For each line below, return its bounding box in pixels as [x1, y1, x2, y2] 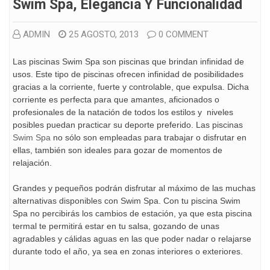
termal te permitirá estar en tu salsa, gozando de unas [13, 221, 219, 231]
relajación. [13, 157, 52, 168]
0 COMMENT [159, 28, 209, 40]
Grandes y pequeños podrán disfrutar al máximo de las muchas [13, 183, 256, 193]
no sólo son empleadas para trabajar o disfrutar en [51, 132, 246, 142]
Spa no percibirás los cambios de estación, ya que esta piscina [13, 208, 252, 218]
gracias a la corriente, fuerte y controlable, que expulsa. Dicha [13, 81, 249, 92]
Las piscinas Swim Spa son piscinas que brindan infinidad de [13, 56, 244, 66]
